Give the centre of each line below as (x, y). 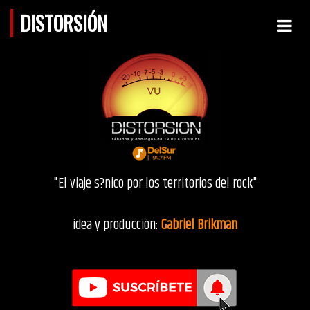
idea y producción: (117, 225)
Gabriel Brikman (199, 225)
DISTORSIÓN (64, 23)
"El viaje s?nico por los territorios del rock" (155, 184)
